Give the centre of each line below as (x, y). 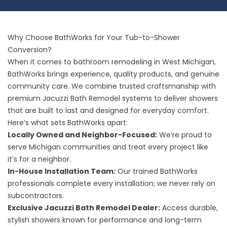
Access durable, (189, 208)
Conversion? (30, 50)
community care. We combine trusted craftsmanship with (112, 86)
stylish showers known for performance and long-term (105, 220)
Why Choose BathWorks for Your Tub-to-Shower (94, 37)
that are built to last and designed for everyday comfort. (108, 110)
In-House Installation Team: (62, 171)
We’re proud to (184, 135)
